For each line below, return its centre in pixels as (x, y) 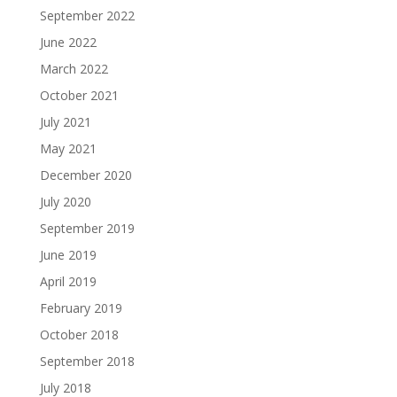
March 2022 (74, 69)
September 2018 (87, 362)
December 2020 (86, 175)
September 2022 (87, 16)
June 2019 (68, 255)
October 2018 (79, 335)
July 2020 (65, 202)
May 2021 (68, 149)
